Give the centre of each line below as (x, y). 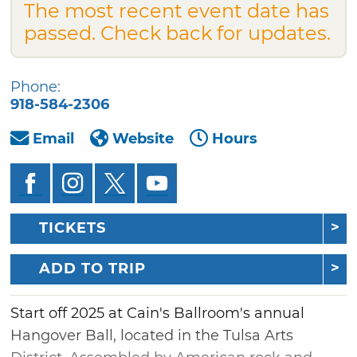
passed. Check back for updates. (178, 33)
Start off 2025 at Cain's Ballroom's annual (158, 314)
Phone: (36, 86)
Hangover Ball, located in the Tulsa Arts (152, 336)
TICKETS (73, 228)
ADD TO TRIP (93, 269)
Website (143, 138)
